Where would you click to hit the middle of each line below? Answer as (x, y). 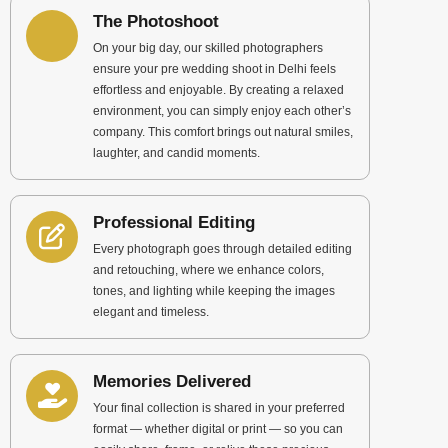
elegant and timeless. (151, 312)
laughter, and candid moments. (176, 153)
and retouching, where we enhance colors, (208, 270)
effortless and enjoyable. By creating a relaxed (218, 90)
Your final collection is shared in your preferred (219, 408)
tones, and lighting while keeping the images (214, 291)
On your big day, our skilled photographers (208, 48)
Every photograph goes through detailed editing (222, 249)
